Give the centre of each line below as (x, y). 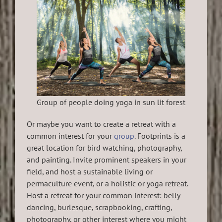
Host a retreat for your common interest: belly (103, 195)
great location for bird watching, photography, (104, 148)
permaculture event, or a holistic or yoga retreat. (107, 184)
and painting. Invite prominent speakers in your (107, 160)
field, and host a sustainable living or (90, 172)
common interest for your (70, 136)
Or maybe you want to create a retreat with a (101, 124)
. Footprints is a (160, 136)
